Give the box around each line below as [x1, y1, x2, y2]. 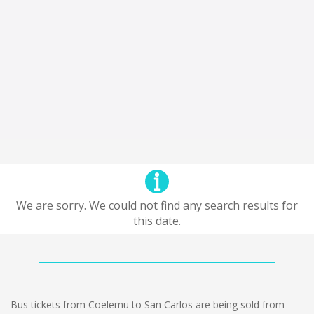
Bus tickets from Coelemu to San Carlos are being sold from [11, 298, 285, 311]
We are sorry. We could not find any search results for [16, 198, 298, 213]
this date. [133, 213, 181, 228]
